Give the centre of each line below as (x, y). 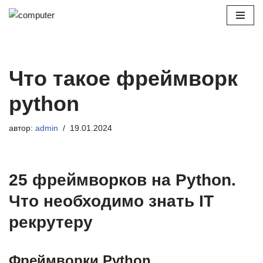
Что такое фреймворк (123, 78)
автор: (22, 128)
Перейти (26, 31)
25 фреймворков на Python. (122, 180)
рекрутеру (51, 222)
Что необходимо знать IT (111, 201)
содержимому (37, 60)
